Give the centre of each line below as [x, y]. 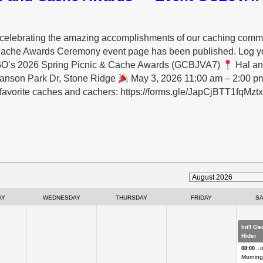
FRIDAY [201, 198]
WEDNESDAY [61, 198]
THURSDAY [131, 198]
